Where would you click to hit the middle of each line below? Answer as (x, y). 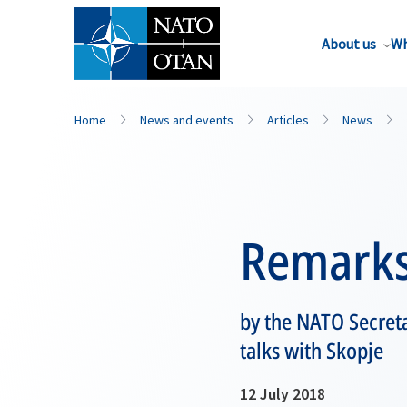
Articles (288, 120)
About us (349, 44)
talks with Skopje (312, 350)
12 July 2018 (283, 394)
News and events (187, 120)
